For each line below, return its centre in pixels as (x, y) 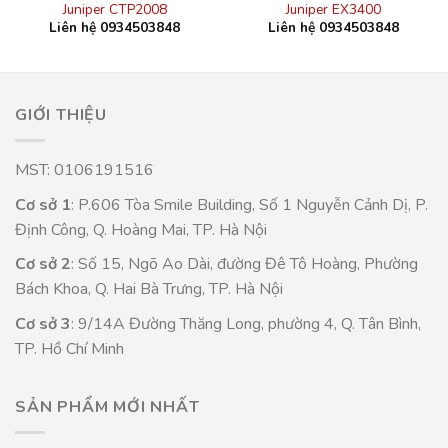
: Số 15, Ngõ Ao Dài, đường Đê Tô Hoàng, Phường (244, 264)
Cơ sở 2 (43, 264)
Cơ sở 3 (43, 323)
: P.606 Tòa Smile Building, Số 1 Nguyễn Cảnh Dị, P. (249, 204)
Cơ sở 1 (43, 204)
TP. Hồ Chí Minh (69, 348)
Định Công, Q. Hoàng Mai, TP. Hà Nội (141, 229)
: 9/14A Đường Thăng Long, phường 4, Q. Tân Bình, (246, 323)
